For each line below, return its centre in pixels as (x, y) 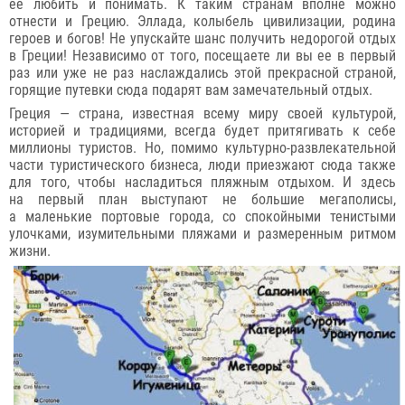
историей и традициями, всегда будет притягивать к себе (202, 131)
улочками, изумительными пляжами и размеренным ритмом (202, 234)
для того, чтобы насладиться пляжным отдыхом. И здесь (202, 182)
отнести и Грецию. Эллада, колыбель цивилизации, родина (202, 21)
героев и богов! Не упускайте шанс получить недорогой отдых (202, 38)
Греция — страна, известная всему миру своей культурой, (202, 113)
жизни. (30, 251)
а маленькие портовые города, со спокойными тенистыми (202, 217)
